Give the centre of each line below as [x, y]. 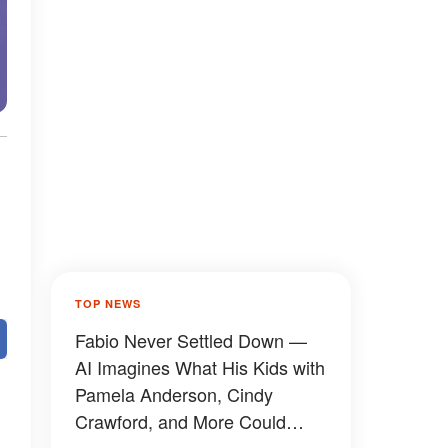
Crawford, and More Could [180, 421]
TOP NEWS [108, 303]
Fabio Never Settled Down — [191, 340]
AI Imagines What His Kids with [200, 367]
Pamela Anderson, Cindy [174, 394]
